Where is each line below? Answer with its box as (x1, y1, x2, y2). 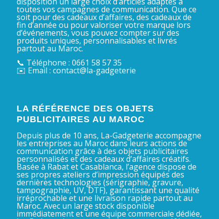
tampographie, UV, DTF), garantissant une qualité (16, 184, 199, 196)
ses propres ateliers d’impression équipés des (16, 169, 184, 180)
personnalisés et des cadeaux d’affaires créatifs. (16, 153, 191, 164)
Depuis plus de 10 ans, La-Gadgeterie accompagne (16, 130, 201, 141)
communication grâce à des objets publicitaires (16, 145, 188, 156)
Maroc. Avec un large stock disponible (16, 200, 154, 211)
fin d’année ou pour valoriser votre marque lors (16, 19, 191, 30)
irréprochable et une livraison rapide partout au (16, 192, 193, 203)
